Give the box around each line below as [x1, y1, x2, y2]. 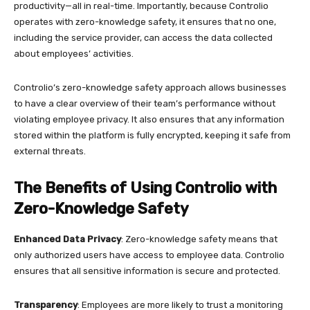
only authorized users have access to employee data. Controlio [14, 250, 284, 260]
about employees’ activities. [14, 48, 134, 59]
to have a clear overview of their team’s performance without [14, 98, 275, 109]
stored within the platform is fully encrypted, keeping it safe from [14, 130, 291, 140]
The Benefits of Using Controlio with [14, 179, 277, 197]
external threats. [14, 146, 86, 156]
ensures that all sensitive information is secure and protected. [14, 266, 280, 276]
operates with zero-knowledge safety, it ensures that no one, [14, 17, 276, 27]
